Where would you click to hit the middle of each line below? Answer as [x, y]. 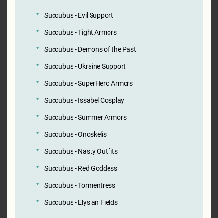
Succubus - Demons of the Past [90, 49]
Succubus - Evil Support [79, 15]
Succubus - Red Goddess [81, 168]
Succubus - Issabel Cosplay [84, 100]
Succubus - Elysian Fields [81, 202]
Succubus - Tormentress [80, 185]
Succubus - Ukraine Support [85, 66]
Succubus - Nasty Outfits [81, 151]
